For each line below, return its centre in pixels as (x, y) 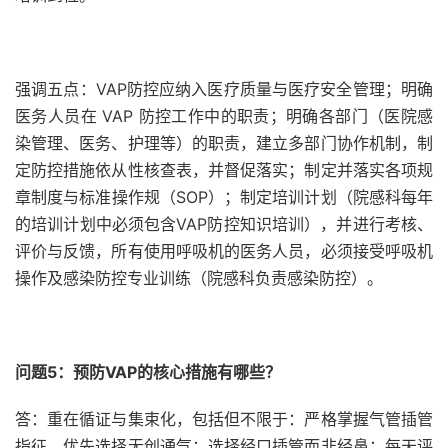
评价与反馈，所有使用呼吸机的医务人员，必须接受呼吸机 (224, 251)
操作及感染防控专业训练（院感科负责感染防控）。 (199, 278)
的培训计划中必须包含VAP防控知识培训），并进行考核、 (224, 224)
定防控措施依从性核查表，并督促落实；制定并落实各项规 (224, 170)
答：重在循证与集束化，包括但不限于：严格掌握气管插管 (224, 419)
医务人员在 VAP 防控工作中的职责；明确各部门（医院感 (224, 116)
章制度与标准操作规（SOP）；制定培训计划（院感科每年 (224, 197)
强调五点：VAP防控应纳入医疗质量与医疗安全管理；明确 (224, 89)
